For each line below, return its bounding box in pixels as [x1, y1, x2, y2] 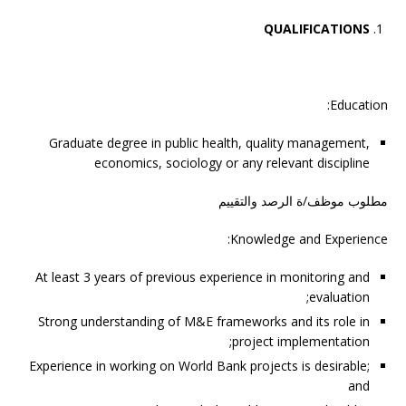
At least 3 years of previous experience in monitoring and [35, 268, 370, 285]
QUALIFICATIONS [264, 20, 370, 37]
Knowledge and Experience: [230, 230, 388, 247]
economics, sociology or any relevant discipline [94, 154, 370, 171]
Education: [330, 96, 388, 113]
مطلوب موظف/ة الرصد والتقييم [218, 192, 388, 209]
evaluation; [309, 288, 370, 305]
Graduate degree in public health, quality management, [49, 134, 370, 151]
